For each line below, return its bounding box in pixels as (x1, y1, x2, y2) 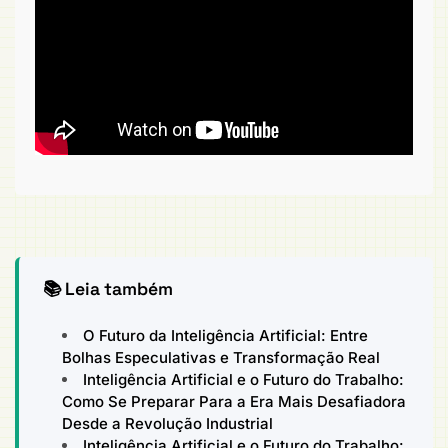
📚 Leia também (43, 278, 173, 301)
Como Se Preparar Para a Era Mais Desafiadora (62, 391, 407, 411)
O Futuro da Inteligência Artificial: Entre (83, 325, 369, 345)
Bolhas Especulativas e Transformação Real (62, 347, 381, 367)
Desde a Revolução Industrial (62, 413, 274, 433)
